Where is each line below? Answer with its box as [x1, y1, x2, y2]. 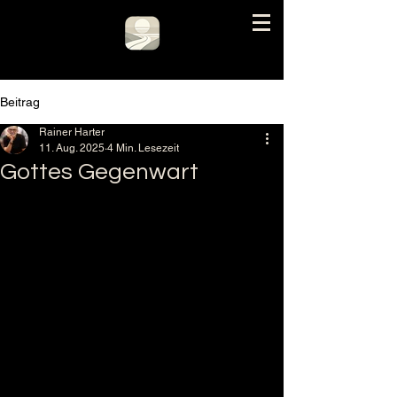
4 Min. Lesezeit [107, 142, 179, 154]
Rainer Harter [39, 126, 105, 138]
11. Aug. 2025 [39, 142, 105, 154]
